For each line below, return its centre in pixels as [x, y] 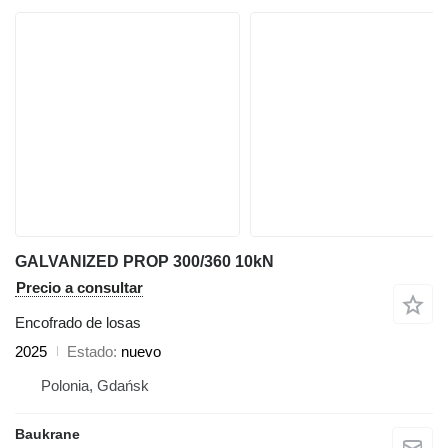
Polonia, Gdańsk [95, 385]
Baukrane [47, 433]
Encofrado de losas [78, 322]
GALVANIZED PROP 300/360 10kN [144, 261]
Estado [90, 351]
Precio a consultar [79, 287]
